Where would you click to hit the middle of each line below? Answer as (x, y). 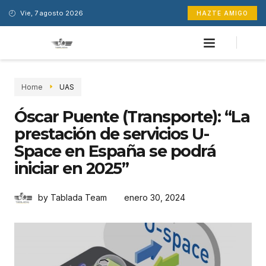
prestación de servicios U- (111, 134)
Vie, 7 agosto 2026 (51, 13)
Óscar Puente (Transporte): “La (132, 116)
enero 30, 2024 (155, 197)
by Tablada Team (72, 197)
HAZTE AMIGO (222, 13)
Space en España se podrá (115, 151)
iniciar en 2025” (71, 168)
